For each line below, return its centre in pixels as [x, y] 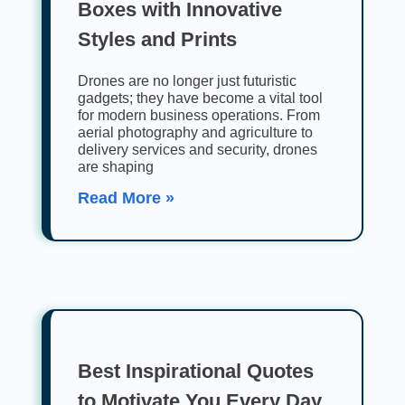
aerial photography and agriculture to [195, 133]
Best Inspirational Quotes [196, 372]
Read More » [126, 198]
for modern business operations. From [199, 116]
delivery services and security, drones [198, 150]
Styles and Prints [157, 40]
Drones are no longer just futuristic [187, 81]
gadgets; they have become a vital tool [200, 99]
